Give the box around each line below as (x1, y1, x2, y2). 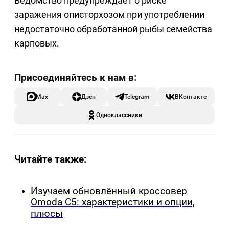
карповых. (14, 38, 59, 49)
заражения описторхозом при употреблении (14, 9, 204, 20)
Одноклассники (96, 111, 142, 119)
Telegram (124, 93, 149, 101)
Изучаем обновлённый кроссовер (31, 186, 187, 197)
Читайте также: (14, 153, 86, 166)
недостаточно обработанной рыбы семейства (14, 24, 212, 35)
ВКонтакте (175, 93, 207, 101)
